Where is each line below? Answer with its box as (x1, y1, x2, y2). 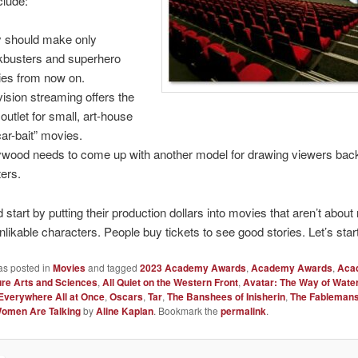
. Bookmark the (153, 303, 221, 317)
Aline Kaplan (95, 303, 153, 318)
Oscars (109, 288, 143, 304)
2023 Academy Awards (139, 260, 246, 275)
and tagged (85, 260, 140, 274)
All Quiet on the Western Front (101, 274, 238, 289)
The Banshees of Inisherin (166, 288, 285, 304)
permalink (220, 303, 266, 318)
